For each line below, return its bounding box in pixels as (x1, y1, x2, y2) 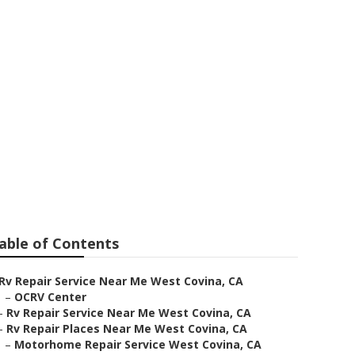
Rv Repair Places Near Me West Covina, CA (6, 321, 247, 336)
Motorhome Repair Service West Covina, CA (14, 337, 261, 352)
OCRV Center (14, 289, 86, 304)
